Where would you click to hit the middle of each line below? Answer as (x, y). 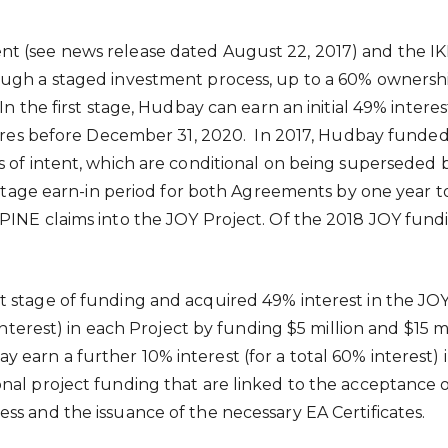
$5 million (326, 328)
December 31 (140, 135)
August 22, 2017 (287, 51)
